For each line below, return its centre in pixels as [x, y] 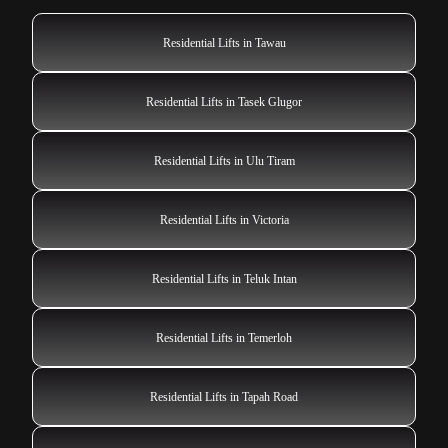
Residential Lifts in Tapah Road [224, 396]
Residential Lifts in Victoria [224, 219]
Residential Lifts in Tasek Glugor [224, 101]
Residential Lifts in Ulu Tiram [224, 160]
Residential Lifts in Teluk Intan [224, 278]
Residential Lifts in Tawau [224, 42]
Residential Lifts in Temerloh [224, 337]
